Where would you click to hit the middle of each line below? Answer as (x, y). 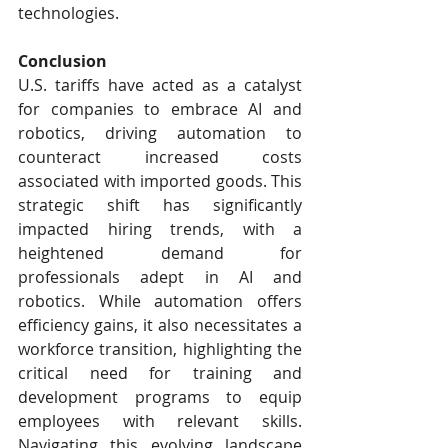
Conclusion (62, 61)
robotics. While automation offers (160, 301)
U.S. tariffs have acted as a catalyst (160, 85)
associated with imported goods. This (160, 181)
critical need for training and (160, 373)
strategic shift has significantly (160, 205)
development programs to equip (160, 397)
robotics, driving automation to (160, 133)
